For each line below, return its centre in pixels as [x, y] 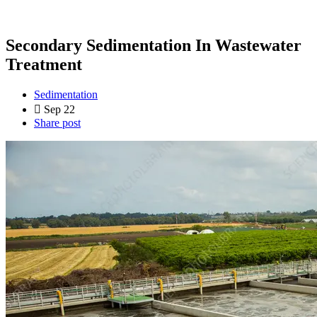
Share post [57, 122]
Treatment [44, 64]
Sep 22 [59, 109]
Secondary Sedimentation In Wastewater [154, 45]
